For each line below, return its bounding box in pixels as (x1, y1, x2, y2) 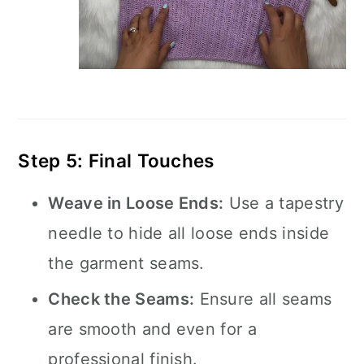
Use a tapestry (223, 193, 344, 213)
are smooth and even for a (48, 319, 257, 339)
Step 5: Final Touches (18, 149, 214, 171)
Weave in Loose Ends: (48, 193, 224, 213)
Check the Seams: (48, 289, 195, 309)
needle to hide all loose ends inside (48, 223, 330, 243)
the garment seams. (48, 253, 205, 273)
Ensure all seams (194, 289, 332, 309)
